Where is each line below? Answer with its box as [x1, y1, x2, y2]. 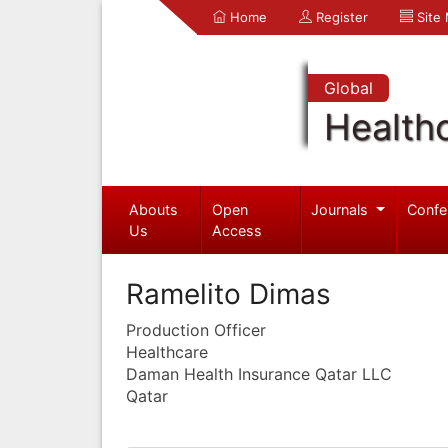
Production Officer [126, 319, 266, 340]
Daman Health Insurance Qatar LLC [126, 363, 392, 384]
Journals [311, 200, 373, 218]
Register [312, 9, 368, 25]
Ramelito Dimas [126, 276, 331, 311]
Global [323, 78, 373, 98]
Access [212, 221, 263, 239]
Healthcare [126, 341, 208, 362]
